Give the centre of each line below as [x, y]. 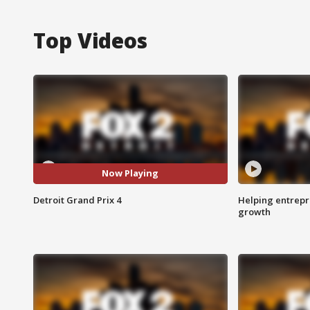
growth [254, 211]
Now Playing [130, 173]
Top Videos [90, 40]
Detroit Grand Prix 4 [77, 200]
